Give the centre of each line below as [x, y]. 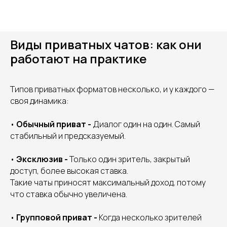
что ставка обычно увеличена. [69, 194]
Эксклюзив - [43, 159]
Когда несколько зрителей [150, 217]
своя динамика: [40, 101]
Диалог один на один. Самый [146, 124]
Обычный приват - [54, 124]
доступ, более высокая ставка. [69, 171]
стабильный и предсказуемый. [68, 136]
